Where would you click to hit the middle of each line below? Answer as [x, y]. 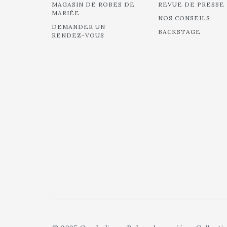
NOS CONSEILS [184, 18]
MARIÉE [66, 13]
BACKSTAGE [179, 32]
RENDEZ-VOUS [78, 35]
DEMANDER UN [79, 27]
